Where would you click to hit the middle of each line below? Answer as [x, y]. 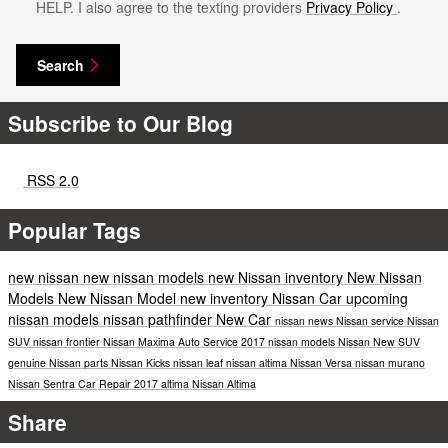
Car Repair [106, 383]
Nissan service [371, 320]
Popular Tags [74, 229]
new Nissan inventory [277, 276]
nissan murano [390, 362]
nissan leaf [199, 362]
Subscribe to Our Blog [120, 122]
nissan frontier [68, 341]
